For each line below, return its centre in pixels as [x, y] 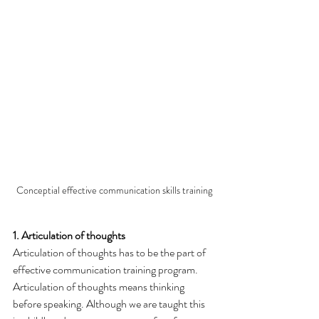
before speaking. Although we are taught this [110, 303]
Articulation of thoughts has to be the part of [110, 252]
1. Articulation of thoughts [69, 235]
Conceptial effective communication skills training [114, 190]
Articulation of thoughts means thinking [100, 286]
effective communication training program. [106, 269]
